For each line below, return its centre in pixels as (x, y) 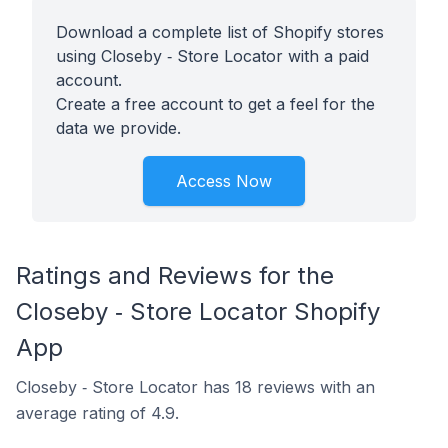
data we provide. (118, 128)
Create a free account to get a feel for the (215, 104)
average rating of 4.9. (97, 413)
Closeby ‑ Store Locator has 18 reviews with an (195, 387)
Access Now (224, 181)
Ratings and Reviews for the (175, 275)
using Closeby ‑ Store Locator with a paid (212, 56)
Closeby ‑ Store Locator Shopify (198, 311)
